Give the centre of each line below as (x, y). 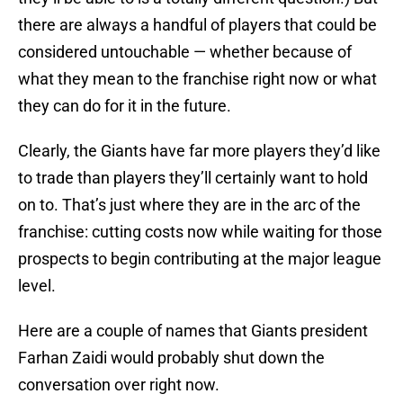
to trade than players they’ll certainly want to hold (193, 178)
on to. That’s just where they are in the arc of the (189, 205)
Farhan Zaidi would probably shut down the (171, 358)
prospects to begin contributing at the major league (200, 259)
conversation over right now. (119, 385)
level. (37, 286)
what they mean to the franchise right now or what (197, 79)
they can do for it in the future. (125, 106)
